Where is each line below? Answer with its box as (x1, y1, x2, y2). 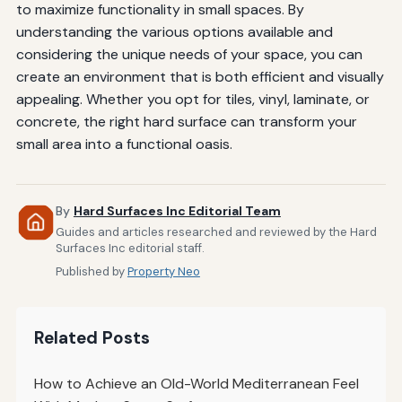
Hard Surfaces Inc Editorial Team (73, 203, 281, 220)
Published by (55, 264, 127, 280)
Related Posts (33, 327, 150, 350)
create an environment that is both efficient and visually (15, 67, 384, 87)
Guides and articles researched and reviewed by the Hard (55, 224, 377, 240)
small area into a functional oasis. (15, 135, 232, 154)
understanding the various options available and (15, 22, 333, 42)
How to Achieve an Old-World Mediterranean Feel (33, 374, 359, 394)
